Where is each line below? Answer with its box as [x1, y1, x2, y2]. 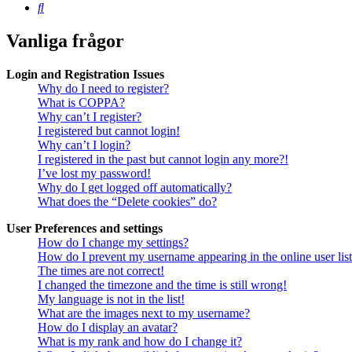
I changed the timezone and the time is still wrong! [38, 278, 287, 292]
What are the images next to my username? [38, 306, 250, 321]
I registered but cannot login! [38, 124, 180, 138]
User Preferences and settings [6, 222, 163, 236]
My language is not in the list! [38, 292, 185, 306]
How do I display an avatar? [38, 321, 178, 335]
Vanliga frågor [6, 31, 124, 52]
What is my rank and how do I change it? [38, 335, 242, 349]
